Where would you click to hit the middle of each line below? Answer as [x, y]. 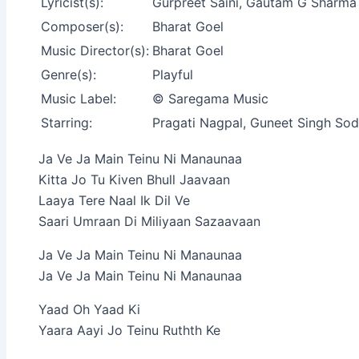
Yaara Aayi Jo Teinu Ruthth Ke [129, 330]
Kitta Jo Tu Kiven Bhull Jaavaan [134, 179]
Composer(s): [82, 26]
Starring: [67, 122]
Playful [173, 74]
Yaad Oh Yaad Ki [89, 309]
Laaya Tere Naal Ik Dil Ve [114, 200]
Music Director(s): [95, 50]
